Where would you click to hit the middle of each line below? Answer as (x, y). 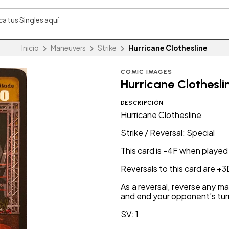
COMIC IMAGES (146, 72)
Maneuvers (68, 48)
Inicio (30, 48)
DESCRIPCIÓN (142, 103)
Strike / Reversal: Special (168, 133)
